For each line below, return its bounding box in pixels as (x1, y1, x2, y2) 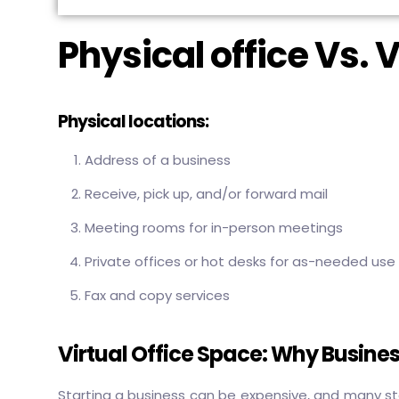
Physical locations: (57, 110, 208, 134)
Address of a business (84, 151, 231, 169)
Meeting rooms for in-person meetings (84, 218, 343, 237)
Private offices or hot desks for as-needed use (84, 252, 395, 271)
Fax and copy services (84, 286, 230, 305)
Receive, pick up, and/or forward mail (84, 184, 328, 203)
